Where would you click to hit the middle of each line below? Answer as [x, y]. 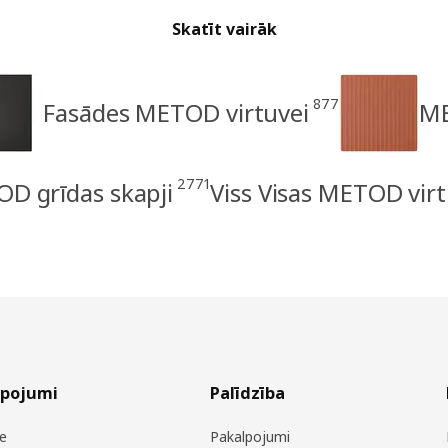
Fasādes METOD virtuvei [176, 113]
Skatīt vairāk [224, 29]
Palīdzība [248, 393]
